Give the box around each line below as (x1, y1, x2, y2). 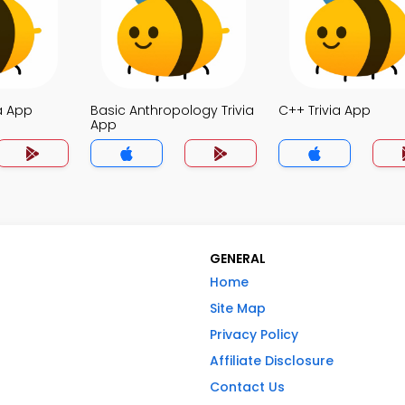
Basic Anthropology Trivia (90, 101, 254, 119)
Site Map (210, 299, 266, 317)
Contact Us (210, 378, 285, 396)
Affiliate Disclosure (210, 352, 334, 370)
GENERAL (210, 250, 266, 268)
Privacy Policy (210, 325, 298, 344)
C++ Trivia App (278, 101, 371, 119)
